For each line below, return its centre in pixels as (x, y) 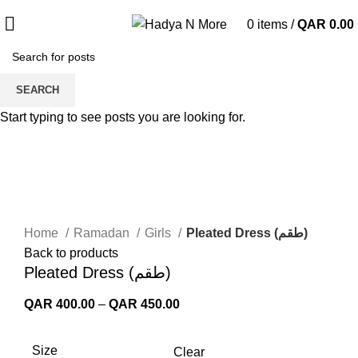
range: (197, 323)
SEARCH (38, 90)
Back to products (71, 253)
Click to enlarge (68, 211)
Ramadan (103, 233)
